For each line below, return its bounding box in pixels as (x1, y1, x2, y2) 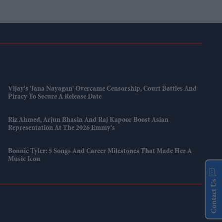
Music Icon (8, 156, 41, 164)
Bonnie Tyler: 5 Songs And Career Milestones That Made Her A (8, 148, 192, 156)
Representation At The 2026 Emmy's (8, 125, 115, 132)
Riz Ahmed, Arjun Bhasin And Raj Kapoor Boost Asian (8, 117, 169, 124)
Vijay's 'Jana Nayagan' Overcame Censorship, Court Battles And (8, 86, 197, 93)
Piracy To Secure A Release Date (8, 94, 102, 101)
